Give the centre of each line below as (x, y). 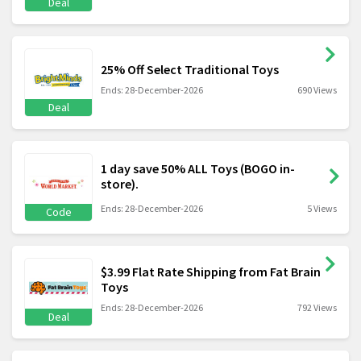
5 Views (322, 209)
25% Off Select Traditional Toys (190, 70)
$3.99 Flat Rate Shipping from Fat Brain (211, 271)
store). (120, 184)
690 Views (317, 90)
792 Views (317, 307)
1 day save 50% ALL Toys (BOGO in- (198, 169)
